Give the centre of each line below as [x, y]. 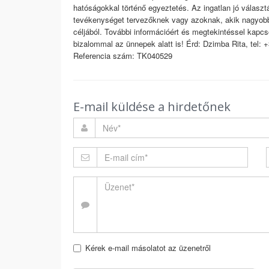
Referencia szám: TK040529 [123, 56]
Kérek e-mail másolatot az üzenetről [148, 248]
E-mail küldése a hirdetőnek [152, 107]
